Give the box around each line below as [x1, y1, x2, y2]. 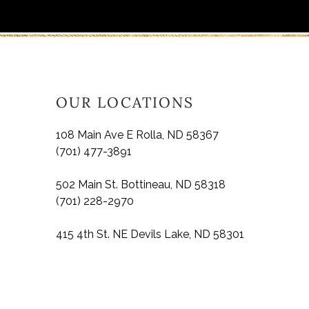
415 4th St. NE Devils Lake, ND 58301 [55, 227, 244, 241]
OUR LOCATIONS [55, 92, 195, 112]
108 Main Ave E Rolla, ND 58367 [55, 128, 219, 141]
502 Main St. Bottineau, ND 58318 [55, 177, 226, 191]
